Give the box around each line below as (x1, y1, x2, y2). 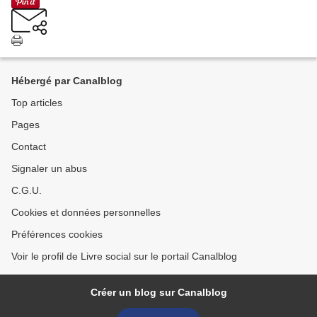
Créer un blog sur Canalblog (90, 287, 227, 299)
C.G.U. (11, 185, 42, 197)
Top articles (11, 97, 62, 109)
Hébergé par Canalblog (11, 75, 122, 87)
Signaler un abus (11, 163, 87, 175)
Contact (11, 141, 46, 153)
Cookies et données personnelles (11, 207, 161, 219)
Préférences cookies (11, 229, 103, 241)
